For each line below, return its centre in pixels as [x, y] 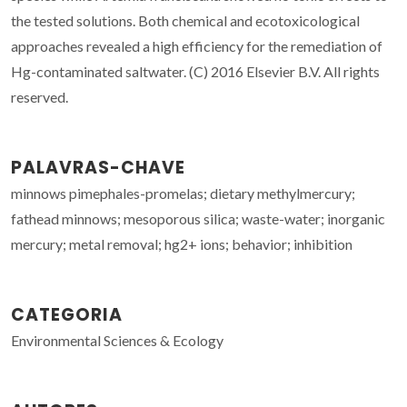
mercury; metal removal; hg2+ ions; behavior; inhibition [182, 243]
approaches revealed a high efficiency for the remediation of [197, 45]
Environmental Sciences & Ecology [117, 340]
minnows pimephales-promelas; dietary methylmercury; [183, 193]
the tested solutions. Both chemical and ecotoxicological [185, 20]
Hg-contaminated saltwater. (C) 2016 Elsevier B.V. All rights [195, 71]
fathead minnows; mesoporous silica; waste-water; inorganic [198, 218]
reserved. [40, 96]
